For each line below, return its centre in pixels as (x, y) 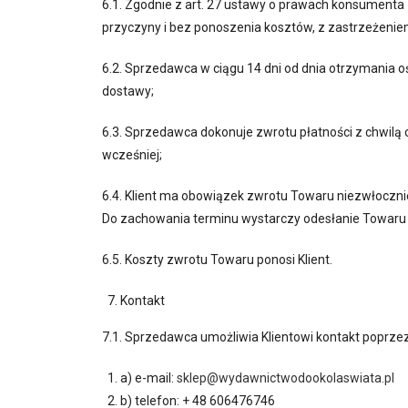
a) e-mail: (148, 378)
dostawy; (128, 91)
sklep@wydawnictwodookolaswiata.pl (286, 378)
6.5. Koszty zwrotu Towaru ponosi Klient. (217, 260)
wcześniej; (132, 155)
